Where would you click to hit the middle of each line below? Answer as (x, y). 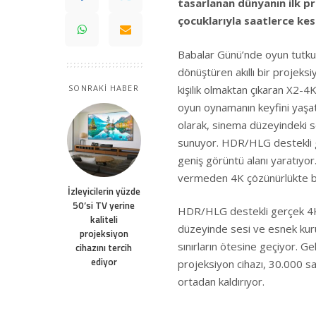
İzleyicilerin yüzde (104, 191)
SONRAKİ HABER (104, 88)
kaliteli (104, 219)
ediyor (104, 262)
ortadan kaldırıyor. (221, 281)
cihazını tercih (104, 248)
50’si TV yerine (104, 205)
